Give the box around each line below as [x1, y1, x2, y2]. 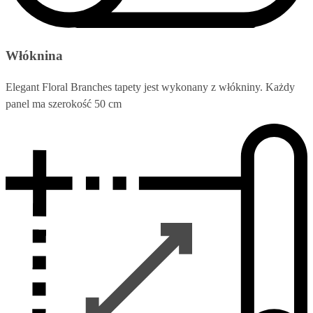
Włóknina [6, 48, 63, 63]
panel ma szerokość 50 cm [6, 97, 122, 110]
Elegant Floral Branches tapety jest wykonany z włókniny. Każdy [6, 80, 295, 93]
